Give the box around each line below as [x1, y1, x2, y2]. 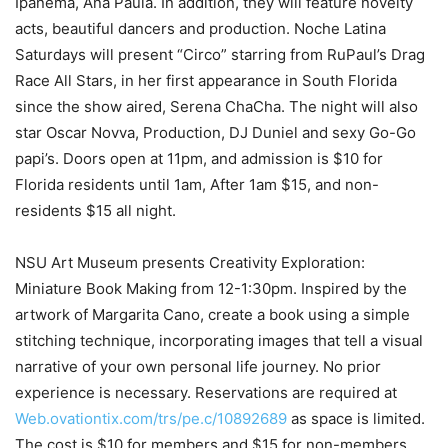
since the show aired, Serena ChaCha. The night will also [15, 96, 418, 116]
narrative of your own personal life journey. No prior [15, 356, 381, 376]
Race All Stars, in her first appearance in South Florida [15, 70, 397, 90]
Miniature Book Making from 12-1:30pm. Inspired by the [15, 278, 407, 298]
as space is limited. [287, 408, 425, 428]
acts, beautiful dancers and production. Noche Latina [15, 18, 386, 38]
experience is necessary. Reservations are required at [15, 382, 397, 402]
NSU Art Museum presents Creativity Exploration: [15, 252, 365, 272]
